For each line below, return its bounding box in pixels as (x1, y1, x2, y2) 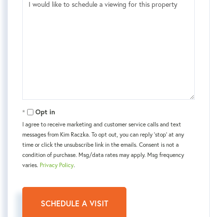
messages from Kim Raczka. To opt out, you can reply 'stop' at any (22, 131, 184, 138)
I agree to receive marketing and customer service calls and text (22, 121, 181, 128)
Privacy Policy (40, 161, 74, 169)
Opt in (35, 108, 55, 116)
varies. (22, 161, 40, 169)
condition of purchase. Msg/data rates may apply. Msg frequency (22, 151, 184, 158)
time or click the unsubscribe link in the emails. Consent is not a (22, 141, 179, 148)
